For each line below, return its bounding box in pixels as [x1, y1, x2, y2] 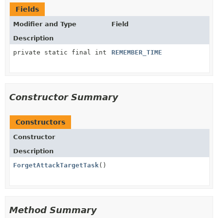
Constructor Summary [9, 91, 118, 102]
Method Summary [9, 204, 97, 215]
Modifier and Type [13, 20, 76, 28]
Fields [16, 5, 39, 13]
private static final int [13, 48, 107, 56]
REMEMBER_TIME [111, 48, 162, 56]
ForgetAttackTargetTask [13, 161, 99, 169]
